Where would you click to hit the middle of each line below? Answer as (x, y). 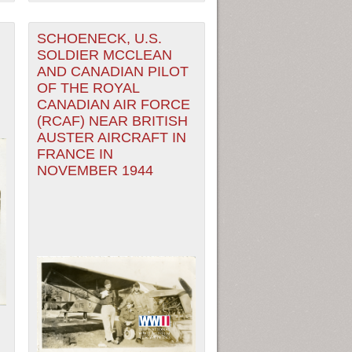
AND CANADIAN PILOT (113, 72)
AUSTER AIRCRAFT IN (112, 138)
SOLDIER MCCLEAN (105, 55)
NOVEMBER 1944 (95, 171)
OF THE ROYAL (89, 88)
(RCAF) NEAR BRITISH (113, 121)
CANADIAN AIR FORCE (114, 105)
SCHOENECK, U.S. (100, 39)
